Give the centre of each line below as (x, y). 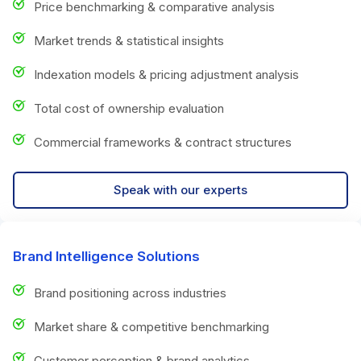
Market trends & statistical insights (129, 40)
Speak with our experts (180, 189)
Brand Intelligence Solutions (106, 256)
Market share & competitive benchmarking (151, 326)
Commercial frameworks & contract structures (163, 142)
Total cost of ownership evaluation (129, 108)
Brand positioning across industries (130, 293)
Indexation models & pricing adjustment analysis (166, 74)
